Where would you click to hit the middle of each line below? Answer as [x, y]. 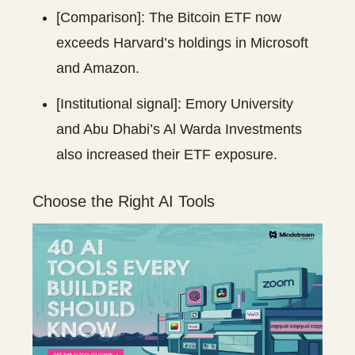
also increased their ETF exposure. [167, 155]
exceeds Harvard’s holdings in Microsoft [182, 43]
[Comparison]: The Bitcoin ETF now [169, 18]
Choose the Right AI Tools [124, 202]
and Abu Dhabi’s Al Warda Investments [179, 130]
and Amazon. [98, 69]
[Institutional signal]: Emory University [175, 104]
